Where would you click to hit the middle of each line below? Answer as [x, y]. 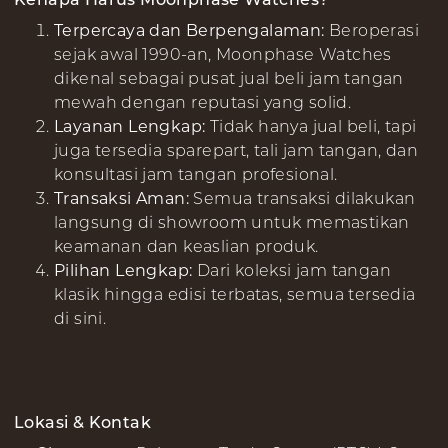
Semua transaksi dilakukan [304, 198]
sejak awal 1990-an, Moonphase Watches [223, 54]
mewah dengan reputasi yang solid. [203, 102]
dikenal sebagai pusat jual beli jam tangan [229, 78]
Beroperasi [374, 30]
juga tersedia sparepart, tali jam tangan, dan [236, 150]
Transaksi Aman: [124, 198]
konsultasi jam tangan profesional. [196, 174]
